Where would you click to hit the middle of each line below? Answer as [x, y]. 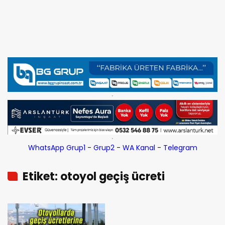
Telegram [180, 148]
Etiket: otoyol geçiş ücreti [94, 177]
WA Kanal [139, 148]
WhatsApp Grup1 [57, 148]
